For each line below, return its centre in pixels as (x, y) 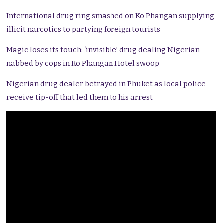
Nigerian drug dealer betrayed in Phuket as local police (106, 84)
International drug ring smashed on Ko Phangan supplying (111, 16)
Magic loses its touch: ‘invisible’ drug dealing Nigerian (103, 50)
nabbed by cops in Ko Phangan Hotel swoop (83, 63)
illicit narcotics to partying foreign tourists (84, 30)
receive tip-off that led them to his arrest (80, 97)
